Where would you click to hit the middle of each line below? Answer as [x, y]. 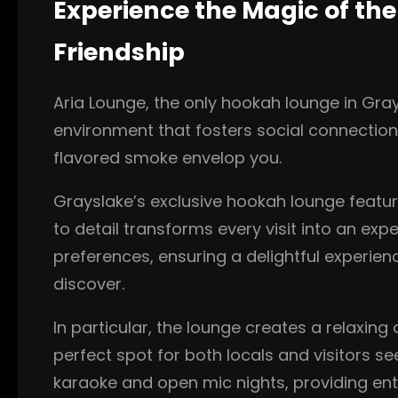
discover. [89, 284]
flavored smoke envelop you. [167, 158]
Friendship [119, 52]
